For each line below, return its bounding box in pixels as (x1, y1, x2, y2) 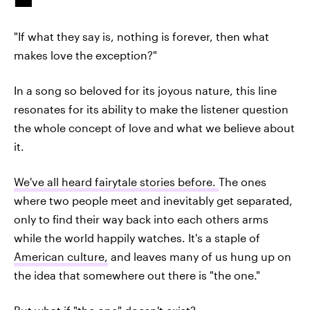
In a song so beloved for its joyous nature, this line (14, 84, 277, 97)
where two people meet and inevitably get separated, (14, 194, 293, 207)
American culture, (14, 250, 108, 263)
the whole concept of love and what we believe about (14, 121, 295, 134)
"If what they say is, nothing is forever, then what (14, 30, 269, 43)
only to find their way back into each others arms (14, 212, 268, 226)
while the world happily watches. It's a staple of (14, 231, 260, 244)
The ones (219, 175, 266, 188)
